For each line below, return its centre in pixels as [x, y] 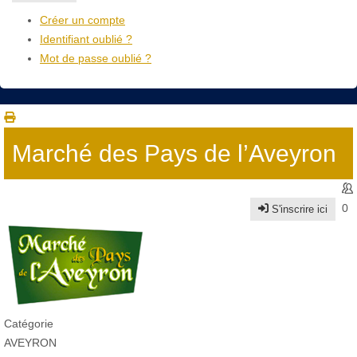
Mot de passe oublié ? [96, 59]
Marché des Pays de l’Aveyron [174, 153]
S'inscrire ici [298, 209]
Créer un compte [82, 20]
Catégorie [29, 323]
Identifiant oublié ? [86, 39]
